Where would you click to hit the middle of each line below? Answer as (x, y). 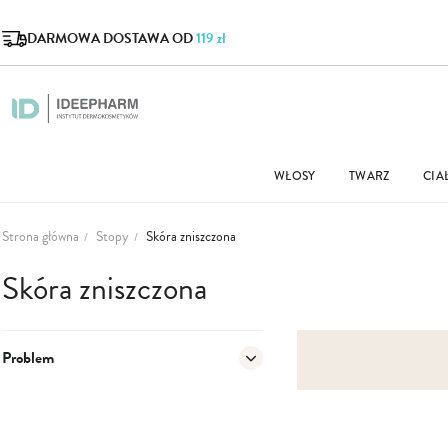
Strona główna (40, 236)
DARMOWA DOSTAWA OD (111, 38)
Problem (28, 357)
